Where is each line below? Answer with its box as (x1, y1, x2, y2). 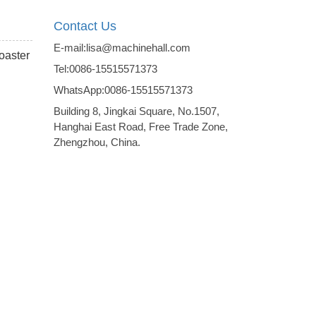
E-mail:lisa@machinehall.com (54, 42, 190, 54)
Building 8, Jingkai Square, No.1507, (54, 105, 219, 118)
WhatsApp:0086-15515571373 (54, 84, 193, 97)
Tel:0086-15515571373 (54, 63, 157, 75)
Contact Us (54, 19, 116, 34)
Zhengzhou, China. (54, 136, 140, 149)
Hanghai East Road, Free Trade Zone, (54, 121, 228, 133)
